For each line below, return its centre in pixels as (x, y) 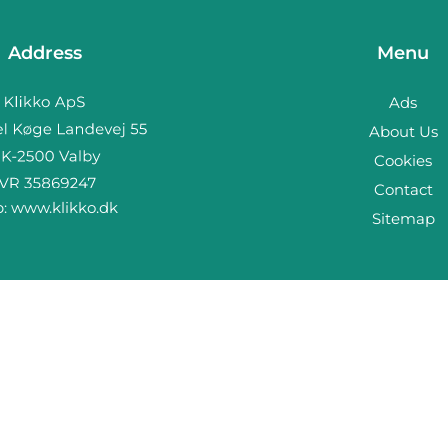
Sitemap (403, 218)
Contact (403, 189)
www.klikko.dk (64, 207)
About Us (403, 131)
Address (44, 53)
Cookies (403, 160)
